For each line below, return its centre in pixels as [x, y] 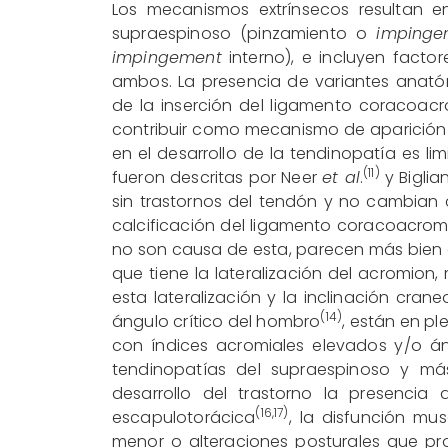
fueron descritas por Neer [217, 177]
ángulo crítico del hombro [216, 321]
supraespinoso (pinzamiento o [244, 33]
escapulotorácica [184, 417]
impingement [167, 57]
